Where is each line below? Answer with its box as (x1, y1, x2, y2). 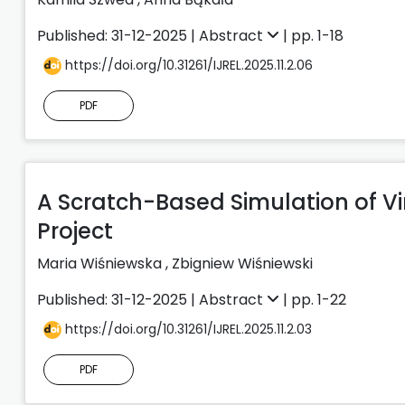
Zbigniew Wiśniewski (172, 252, 313, 274)
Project (37, 215, 113, 246)
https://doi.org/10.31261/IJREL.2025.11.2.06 (61, 55, 313, 74)
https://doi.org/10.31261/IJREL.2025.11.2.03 (61, 319, 312, 338)
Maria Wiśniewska (37, 252, 165, 274)
